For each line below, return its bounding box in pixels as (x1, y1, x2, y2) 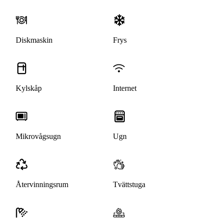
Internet (113, 84, 137, 93)
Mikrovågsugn (16, 132, 61, 141)
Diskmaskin (16, 36, 53, 45)
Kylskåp (16, 84, 42, 93)
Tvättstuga (113, 180, 145, 189)
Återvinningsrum (16, 180, 68, 189)
